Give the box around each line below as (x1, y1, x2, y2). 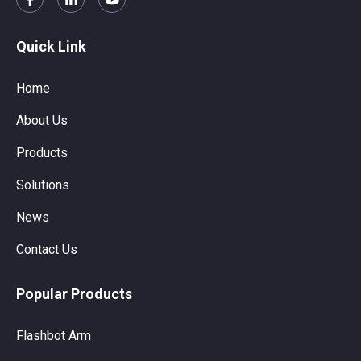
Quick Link (16, 37, 86, 55)
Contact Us (16, 241, 77, 257)
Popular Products (16, 284, 132, 302)
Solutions (16, 176, 69, 193)
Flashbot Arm (16, 327, 91, 343)
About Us (16, 112, 68, 128)
